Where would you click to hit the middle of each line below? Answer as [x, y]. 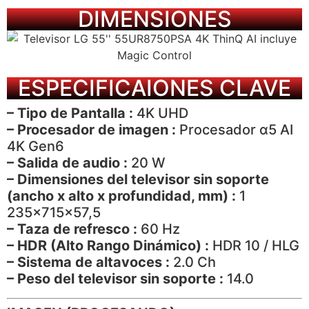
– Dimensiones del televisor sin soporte [138, 179]
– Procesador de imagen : [91, 129]
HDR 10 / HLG [254, 245]
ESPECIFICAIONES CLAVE [154, 88]
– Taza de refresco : [72, 229]
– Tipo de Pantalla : [70, 113]
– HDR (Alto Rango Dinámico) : [108, 245]
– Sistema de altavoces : [88, 262]
